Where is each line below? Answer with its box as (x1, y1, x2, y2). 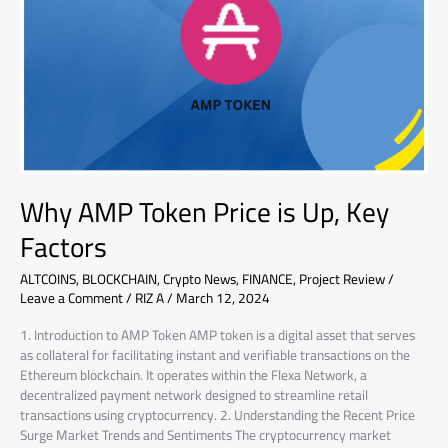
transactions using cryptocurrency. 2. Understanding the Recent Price (20, 401, 415, 428)
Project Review (299, 266, 385, 293)
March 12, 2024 (176, 285, 270, 312)
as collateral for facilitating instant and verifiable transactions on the (20, 341, 410, 368)
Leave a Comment (20, 285, 123, 312)
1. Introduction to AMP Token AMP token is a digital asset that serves (20, 321, 415, 348)
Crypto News (163, 266, 236, 293)
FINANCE (242, 266, 293, 293)
